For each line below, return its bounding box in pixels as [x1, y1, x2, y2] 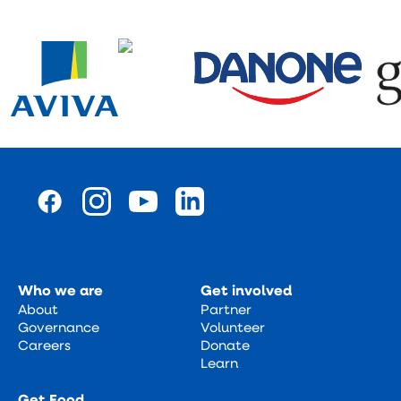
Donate [200, 335, 250, 354]
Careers [18, 335, 71, 354]
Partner [200, 299, 252, 318]
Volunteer [200, 317, 265, 336]
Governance [18, 317, 99, 336]
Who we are [18, 279, 103, 300]
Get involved [200, 279, 292, 300]
